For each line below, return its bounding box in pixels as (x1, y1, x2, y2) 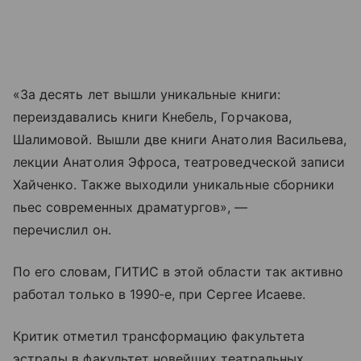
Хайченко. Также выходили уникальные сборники (13, 176, 335, 193)
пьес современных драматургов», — (13, 199, 248, 216)
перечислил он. (13, 222, 111, 239)
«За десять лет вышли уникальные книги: (13, 86, 280, 103)
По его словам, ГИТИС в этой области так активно (13, 263, 344, 280)
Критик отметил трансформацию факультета (13, 328, 305, 345)
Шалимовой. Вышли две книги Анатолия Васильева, (13, 131, 347, 148)
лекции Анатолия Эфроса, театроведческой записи (13, 154, 346, 171)
